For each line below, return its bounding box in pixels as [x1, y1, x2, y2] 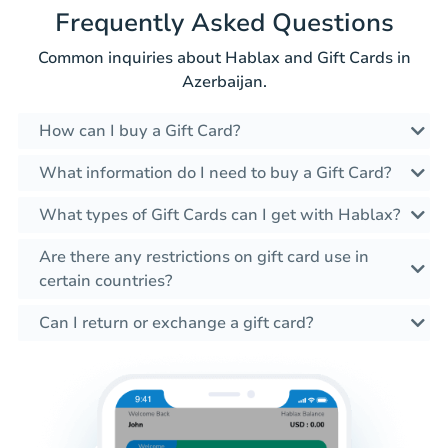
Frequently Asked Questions [54, 6, 394, 41]
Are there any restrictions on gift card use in [39, 246, 369, 269]
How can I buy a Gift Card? [39, 120, 240, 143]
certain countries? [39, 270, 172, 293]
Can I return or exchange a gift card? [39, 312, 313, 335]
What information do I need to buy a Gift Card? [39, 162, 391, 185]
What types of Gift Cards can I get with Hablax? [39, 204, 400, 227]
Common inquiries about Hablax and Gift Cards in [37, 47, 411, 70]
